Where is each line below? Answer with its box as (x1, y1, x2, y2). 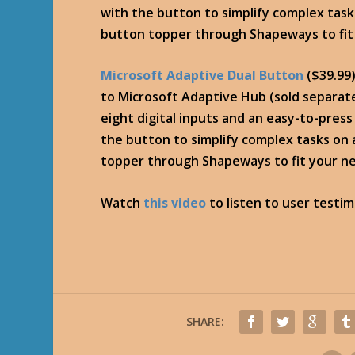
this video (140, 193, 207, 212)
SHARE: (186, 313, 225, 329)
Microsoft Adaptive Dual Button (101, 67, 304, 85)
